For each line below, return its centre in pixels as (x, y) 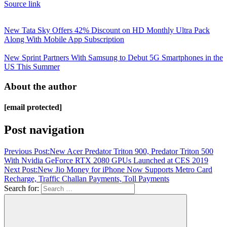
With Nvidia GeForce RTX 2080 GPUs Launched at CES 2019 (106, 160)
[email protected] (33, 107)
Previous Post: (27, 151)
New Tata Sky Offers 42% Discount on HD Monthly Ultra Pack (107, 30)
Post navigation (44, 129)
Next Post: (21, 169)
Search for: (22, 188)
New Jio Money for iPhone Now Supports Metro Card (125, 169)
